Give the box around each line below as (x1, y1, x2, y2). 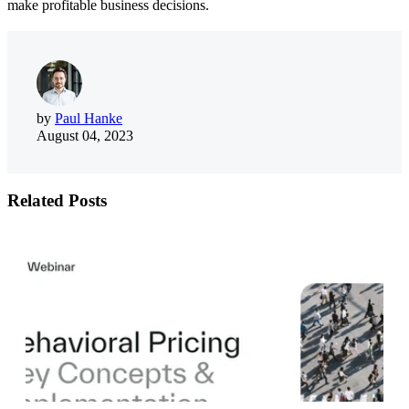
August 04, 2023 (37, 128, 133, 144)
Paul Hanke (55, 110, 122, 127)
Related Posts (7, 190, 107, 210)
